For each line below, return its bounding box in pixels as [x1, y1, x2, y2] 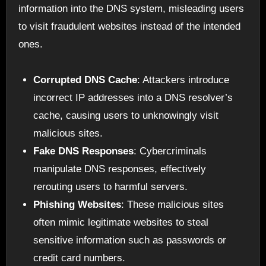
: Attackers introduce [137, 74, 230, 85]
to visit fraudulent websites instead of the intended [18, 20, 240, 32]
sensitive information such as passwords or [33, 234, 227, 246]
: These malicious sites [121, 198, 224, 210]
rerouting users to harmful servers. [33, 180, 188, 192]
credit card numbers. [33, 252, 126, 264]
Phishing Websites [33, 198, 122, 210]
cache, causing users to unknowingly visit [33, 109, 219, 121]
